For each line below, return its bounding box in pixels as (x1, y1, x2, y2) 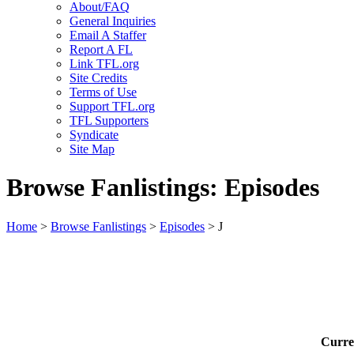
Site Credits (70, 71, 127, 85)
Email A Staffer (70, 28, 146, 42)
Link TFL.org (70, 57, 139, 70)
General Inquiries (70, 14, 156, 28)
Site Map (70, 142, 115, 156)
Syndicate (70, 128, 119, 141)
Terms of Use (70, 85, 137, 99)
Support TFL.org (70, 100, 155, 113)
